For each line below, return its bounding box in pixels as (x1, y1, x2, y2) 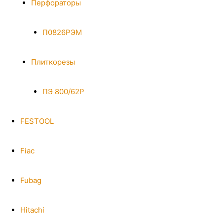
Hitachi (20, 205, 44, 215)
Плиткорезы (31, 57, 75, 67)
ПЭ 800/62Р (42, 87, 84, 96)
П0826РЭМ (42, 28, 82, 37)
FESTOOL (20, 116, 54, 126)
